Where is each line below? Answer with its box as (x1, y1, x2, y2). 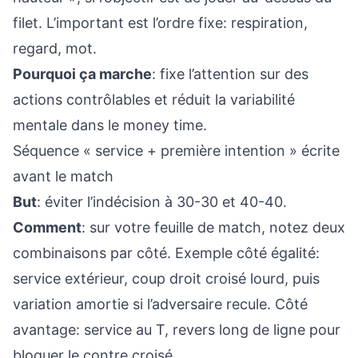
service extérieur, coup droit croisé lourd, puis (13, 270, 320, 287)
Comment (13, 219, 82, 236)
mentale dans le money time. (13, 117, 207, 133)
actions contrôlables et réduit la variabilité (13, 91, 295, 108)
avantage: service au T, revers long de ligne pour (13, 321, 340, 338)
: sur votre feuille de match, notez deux (82, 219, 345, 236)
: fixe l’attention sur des (152, 66, 308, 82)
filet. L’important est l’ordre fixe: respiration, (13, 14, 308, 31)
